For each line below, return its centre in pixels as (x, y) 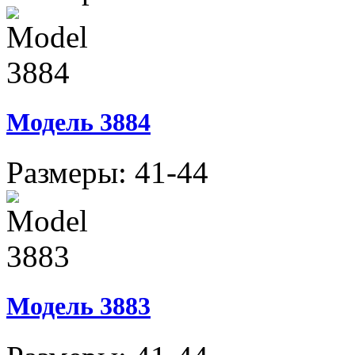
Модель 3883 (78, 306)
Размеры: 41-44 (107, 173)
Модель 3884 (78, 122)
